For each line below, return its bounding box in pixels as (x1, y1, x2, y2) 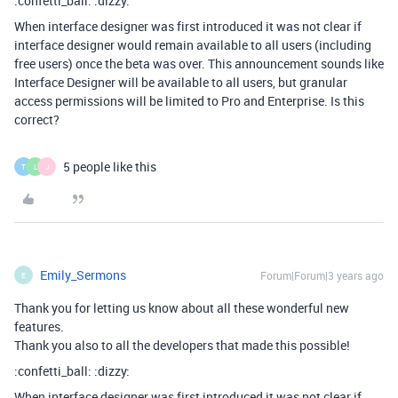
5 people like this (63, 158, 156, 176)
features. (14, 318, 64, 336)
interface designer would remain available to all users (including (14, 36, 371, 54)
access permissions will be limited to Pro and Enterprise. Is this (14, 92, 364, 110)
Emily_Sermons (40, 267, 126, 284)
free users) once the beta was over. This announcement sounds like (14, 55, 384, 73)
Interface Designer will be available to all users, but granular (14, 74, 347, 92)
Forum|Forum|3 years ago (260, 268, 384, 283)
